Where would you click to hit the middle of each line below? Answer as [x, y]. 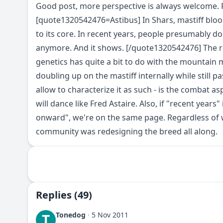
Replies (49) [64, 195]
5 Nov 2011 [110, 215]
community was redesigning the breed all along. [127, 131]
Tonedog [71, 215]
